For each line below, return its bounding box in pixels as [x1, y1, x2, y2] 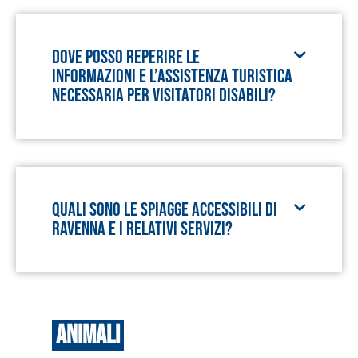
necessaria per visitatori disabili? [52, 84, 276, 107]
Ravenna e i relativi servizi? [52, 217, 233, 241]
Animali [56, 320, 120, 351]
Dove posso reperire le [52, 46, 200, 69]
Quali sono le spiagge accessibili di [52, 198, 277, 221]
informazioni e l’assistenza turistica [52, 65, 292, 88]
